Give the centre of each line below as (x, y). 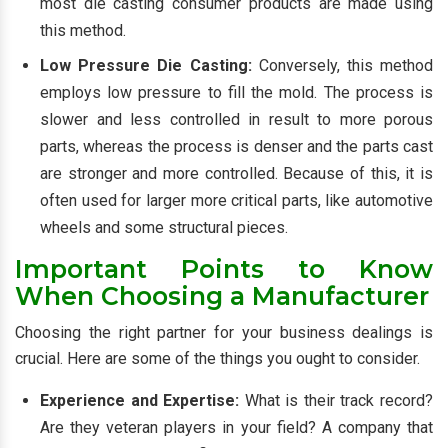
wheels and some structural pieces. (164, 227)
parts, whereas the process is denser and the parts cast (236, 146)
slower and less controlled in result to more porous (236, 119)
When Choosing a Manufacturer (222, 296)
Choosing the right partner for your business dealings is (224, 332)
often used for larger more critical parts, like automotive (236, 200)
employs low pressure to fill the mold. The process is (236, 92)
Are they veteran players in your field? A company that (236, 427)
